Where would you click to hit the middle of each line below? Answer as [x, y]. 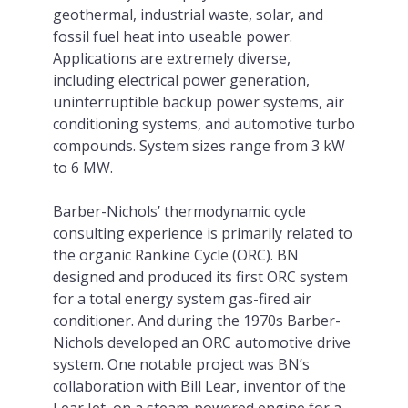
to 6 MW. [82, 167]
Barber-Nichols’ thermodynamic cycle [179, 211]
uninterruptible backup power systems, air [198, 102]
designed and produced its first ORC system [200, 276]
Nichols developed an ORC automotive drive [201, 342]
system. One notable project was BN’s [181, 364]
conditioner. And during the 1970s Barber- [196, 320]
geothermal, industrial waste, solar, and [188, 14]
